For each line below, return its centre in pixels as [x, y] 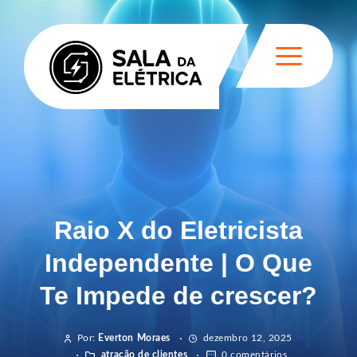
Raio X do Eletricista [178, 230]
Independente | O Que [178, 263]
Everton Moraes [134, 337]
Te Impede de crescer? [178, 295]
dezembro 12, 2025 [246, 337]
